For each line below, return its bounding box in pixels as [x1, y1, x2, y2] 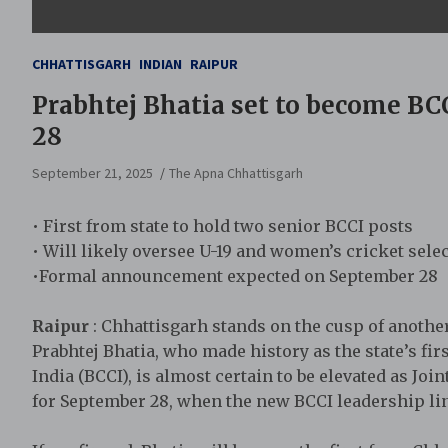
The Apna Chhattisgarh [169, 164, 303, 183]
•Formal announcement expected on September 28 [32, 266, 438, 287]
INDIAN [139, 55, 182, 74]
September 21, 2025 [32, 164, 153, 183]
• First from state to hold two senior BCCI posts [32, 216, 413, 237]
